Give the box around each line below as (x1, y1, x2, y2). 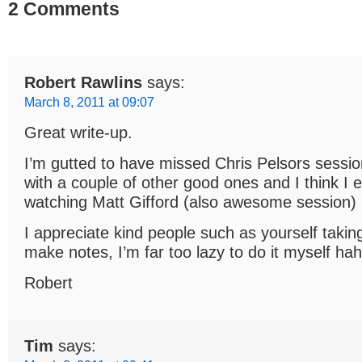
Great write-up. (24, 123, 133, 141)
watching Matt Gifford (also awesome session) (24, 192, 356, 211)
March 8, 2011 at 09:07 (24, 94, 154, 109)
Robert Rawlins (24, 73, 142, 91)
